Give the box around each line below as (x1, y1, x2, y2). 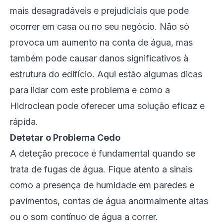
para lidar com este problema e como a (10, 85, 170, 95)
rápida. (10, 116, 38, 127)
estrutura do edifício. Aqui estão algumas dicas (10, 69, 202, 79)
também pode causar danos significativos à (10, 53, 188, 63)
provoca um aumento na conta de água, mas (10, 37, 193, 48)
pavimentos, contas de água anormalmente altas (10, 196, 208, 206)
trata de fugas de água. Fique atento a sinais (10, 164, 192, 174)
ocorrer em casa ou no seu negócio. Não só (10, 21, 189, 32)
